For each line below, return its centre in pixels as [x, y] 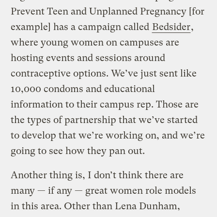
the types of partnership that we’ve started [104, 120]
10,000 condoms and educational [83, 89]
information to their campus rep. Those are [105, 105]
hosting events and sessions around [88, 58]
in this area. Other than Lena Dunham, [96, 206]
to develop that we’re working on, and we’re [108, 136]
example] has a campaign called [81, 27]
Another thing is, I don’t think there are [97, 175]
